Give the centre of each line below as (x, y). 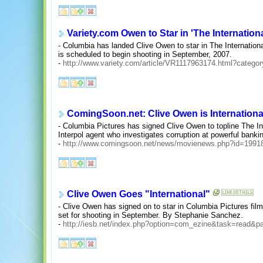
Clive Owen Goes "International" (139, 194)
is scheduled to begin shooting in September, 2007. (145, 55)
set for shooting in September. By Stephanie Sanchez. (151, 215)
